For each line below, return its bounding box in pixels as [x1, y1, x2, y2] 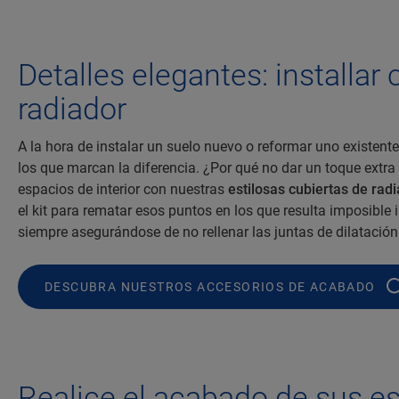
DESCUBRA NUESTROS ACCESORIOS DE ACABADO [45, 280, 376, 295]
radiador [18, 91, 126, 127]
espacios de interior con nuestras [18, 181, 228, 199]
